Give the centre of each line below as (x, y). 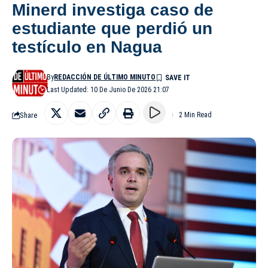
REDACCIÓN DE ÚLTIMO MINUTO (105, 77)
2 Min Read (195, 115)
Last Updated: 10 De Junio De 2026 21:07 (108, 90)
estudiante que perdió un (112, 29)
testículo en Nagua (87, 47)
